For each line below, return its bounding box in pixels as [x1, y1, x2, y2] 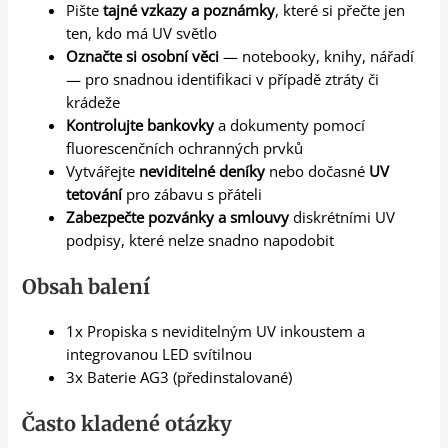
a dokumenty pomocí [214, 115, 366, 136]
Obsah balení [22, 274, 151, 300]
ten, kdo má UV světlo [66, 23, 218, 44]
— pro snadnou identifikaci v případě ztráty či [66, 69, 380, 90]
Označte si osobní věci [66, 46, 220, 67]
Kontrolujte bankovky [66, 115, 215, 136]
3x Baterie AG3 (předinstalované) [66, 367, 293, 388]
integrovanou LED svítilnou [66, 344, 253, 365]
